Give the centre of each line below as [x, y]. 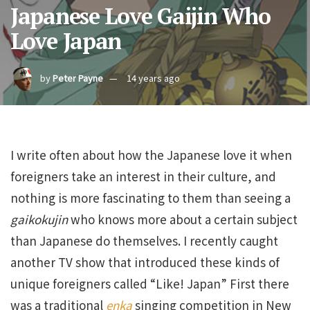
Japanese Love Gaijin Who [140, 16]
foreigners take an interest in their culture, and [143, 176]
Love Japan [66, 41]
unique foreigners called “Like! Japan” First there [150, 283]
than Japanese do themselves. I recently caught [144, 240]
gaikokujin [39, 219]
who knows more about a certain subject [183, 219]
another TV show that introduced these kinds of [145, 262]
